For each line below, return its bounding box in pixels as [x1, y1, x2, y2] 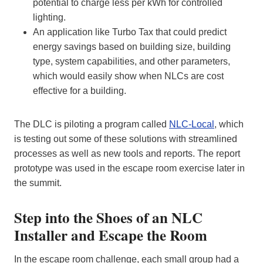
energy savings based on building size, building [33, 42, 231, 52]
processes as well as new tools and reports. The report [14, 149, 240, 159]
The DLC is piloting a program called [14, 119, 169, 130]
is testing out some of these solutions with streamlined [14, 134, 237, 144]
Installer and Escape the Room [14, 224, 212, 247]
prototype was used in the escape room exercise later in [14, 163, 245, 174]
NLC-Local [169, 119, 214, 130]
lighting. [33, 12, 68, 23]
